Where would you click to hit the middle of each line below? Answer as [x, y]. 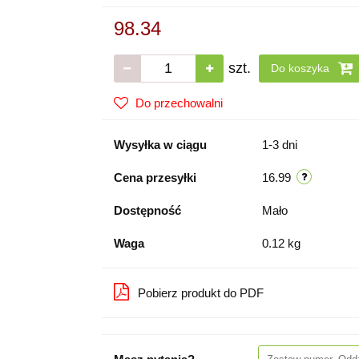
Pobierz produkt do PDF [200, 293]
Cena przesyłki [155, 177]
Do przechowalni [179, 103]
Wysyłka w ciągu [160, 145]
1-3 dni [279, 145]
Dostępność [147, 210]
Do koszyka [301, 68]
